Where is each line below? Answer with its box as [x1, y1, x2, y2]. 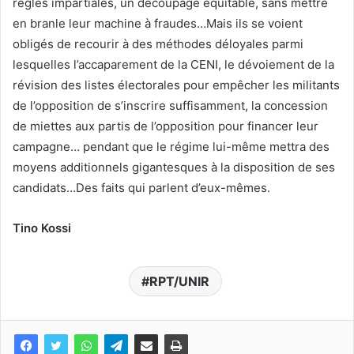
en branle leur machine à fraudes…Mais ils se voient [13, 15, 303, 31]
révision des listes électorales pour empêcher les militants [13, 77, 340, 92]
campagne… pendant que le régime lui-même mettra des [13, 138, 330, 154]
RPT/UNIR [149, 273, 209, 289]
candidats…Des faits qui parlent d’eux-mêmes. [13, 179, 270, 195]
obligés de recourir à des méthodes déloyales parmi [13, 36, 303, 51]
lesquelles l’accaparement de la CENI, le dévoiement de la [13, 56, 334, 72]
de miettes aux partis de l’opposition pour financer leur [13, 118, 318, 134]
